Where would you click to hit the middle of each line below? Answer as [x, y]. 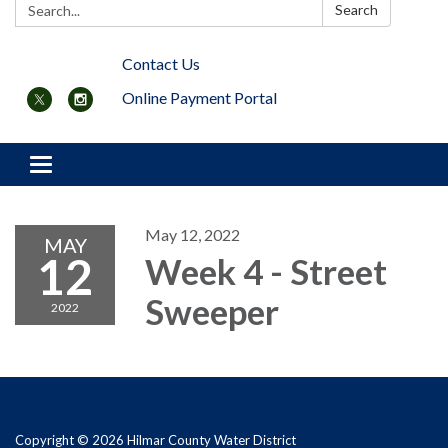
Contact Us [161, 64]
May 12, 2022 [192, 235]
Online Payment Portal [199, 98]
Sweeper [212, 311]
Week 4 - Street [266, 271]
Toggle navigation [101, 167]
